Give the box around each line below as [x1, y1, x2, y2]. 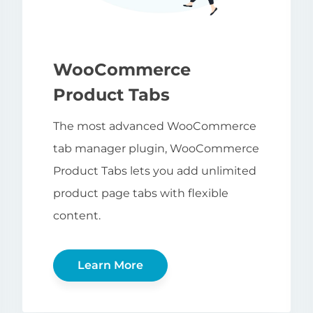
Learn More [78, 258, 143, 272]
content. [53, 208, 101, 222]
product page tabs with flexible [53, 186, 228, 200]
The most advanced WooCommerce [53, 119, 256, 133]
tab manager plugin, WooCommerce [53, 141, 259, 155]
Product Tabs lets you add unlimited [53, 163, 256, 177]
